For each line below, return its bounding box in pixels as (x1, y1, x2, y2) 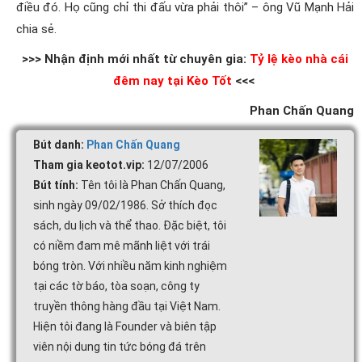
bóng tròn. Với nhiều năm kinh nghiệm (33, 259, 227, 272)
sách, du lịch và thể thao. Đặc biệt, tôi (33, 218, 226, 232)
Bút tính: (33, 178, 78, 192)
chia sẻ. (16, 21, 57, 36)
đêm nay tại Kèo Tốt (112, 73, 232, 88)
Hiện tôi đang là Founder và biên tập (33, 319, 217, 333)
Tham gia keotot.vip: (33, 158, 145, 171)
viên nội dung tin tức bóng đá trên (33, 339, 206, 353)
